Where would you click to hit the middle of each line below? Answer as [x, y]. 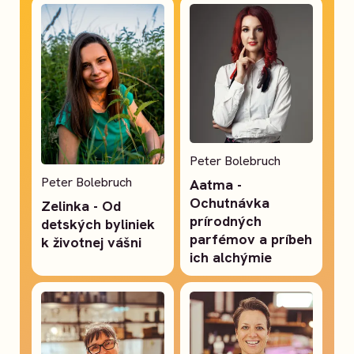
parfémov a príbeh [251, 239]
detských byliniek [98, 224]
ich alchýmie [231, 257]
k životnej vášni [92, 243]
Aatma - [216, 184]
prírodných [226, 220]
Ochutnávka [230, 202]
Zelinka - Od [81, 206]
